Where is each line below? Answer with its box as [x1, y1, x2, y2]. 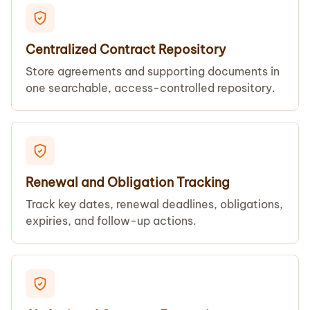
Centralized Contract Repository [26, 42, 226, 57]
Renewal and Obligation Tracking [26, 174, 230, 190]
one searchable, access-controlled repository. [26, 81, 275, 95]
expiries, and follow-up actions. [26, 214, 197, 228]
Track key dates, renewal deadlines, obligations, [26, 197, 283, 211]
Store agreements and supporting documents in [26, 64, 280, 78]
